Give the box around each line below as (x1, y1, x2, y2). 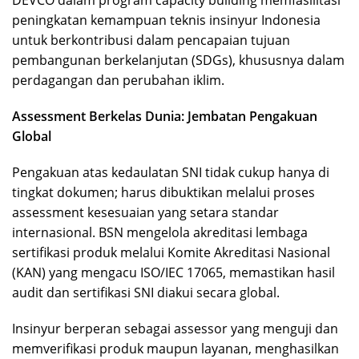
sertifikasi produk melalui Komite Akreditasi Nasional (12, 243, 330, 261)
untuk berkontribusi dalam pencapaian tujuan (12, 30, 290, 49)
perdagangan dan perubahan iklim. (12, 71, 224, 89)
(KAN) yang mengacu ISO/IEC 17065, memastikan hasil (12, 263, 335, 281)
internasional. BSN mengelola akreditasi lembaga (12, 223, 308, 241)
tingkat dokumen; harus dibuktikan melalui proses (12, 183, 315, 201)
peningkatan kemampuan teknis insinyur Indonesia (12, 10, 321, 29)
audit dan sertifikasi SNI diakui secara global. (12, 283, 280, 301)
